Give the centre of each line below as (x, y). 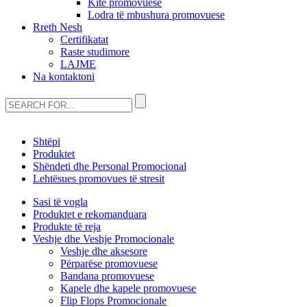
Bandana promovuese (107, 276)
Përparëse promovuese (109, 263)
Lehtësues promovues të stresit (99, 179)
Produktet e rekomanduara (90, 214)
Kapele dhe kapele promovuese (128, 288)
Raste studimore (95, 52)
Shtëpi (47, 142)
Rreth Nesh (58, 27)
